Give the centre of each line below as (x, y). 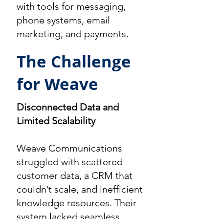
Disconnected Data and (68, 107)
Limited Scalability (56, 121)
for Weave (57, 84)
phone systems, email (63, 20)
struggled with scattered (70, 162)
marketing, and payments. (73, 34)
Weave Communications (69, 148)
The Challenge (74, 61)
